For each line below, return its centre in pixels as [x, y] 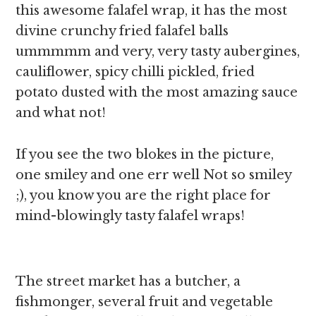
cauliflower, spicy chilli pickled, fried [135, 72]
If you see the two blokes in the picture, [145, 154]
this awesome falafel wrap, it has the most [152, 11]
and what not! [61, 113]
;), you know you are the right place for [144, 195]
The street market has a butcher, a [128, 281]
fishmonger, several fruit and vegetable [145, 302]
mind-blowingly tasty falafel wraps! [130, 216]
